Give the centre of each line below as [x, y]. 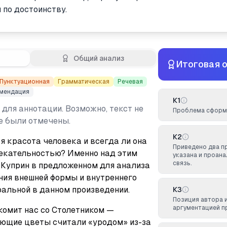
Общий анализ [99, 58]
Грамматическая [84, 82]
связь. [182, 163]
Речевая [130, 82]
